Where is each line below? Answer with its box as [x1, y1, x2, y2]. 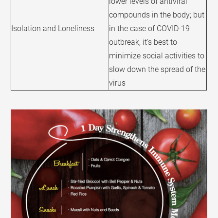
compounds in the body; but [109, 10, 205, 20]
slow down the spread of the [109, 65, 206, 74]
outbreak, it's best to [109, 37, 178, 47]
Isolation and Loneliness [11, 24, 95, 34]
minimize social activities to [109, 51, 205, 61]
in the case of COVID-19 [109, 24, 190, 34]
